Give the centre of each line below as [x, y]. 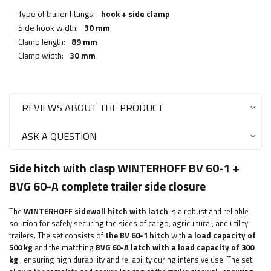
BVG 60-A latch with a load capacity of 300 [175, 248]
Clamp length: [42, 42]
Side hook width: [48, 28]
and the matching [64, 248]
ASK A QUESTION [59, 136]
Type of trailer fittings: [57, 14]
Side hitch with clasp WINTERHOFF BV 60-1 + [124, 168]
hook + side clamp [135, 14]
